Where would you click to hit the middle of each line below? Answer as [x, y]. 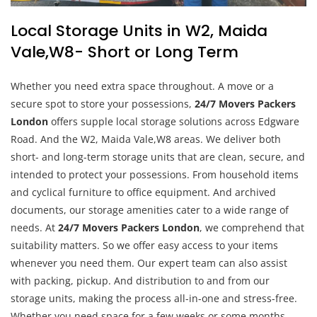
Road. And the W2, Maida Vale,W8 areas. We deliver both [146, 139]
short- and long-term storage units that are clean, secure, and [158, 157]
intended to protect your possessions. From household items [155, 175]
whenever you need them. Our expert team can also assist [149, 263]
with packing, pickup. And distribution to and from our [140, 281]
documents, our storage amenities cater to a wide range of [150, 210]
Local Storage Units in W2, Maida [139, 31]
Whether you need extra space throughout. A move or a [142, 86]
